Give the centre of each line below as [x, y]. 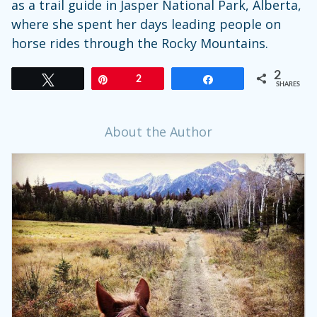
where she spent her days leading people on [146, 24]
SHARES [288, 85]
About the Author [158, 132]
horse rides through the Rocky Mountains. [140, 44]
